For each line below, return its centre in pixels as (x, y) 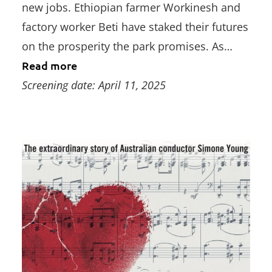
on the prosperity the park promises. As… (127, 46)
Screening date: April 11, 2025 (94, 85)
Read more (49, 65)
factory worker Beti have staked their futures (135, 26)
